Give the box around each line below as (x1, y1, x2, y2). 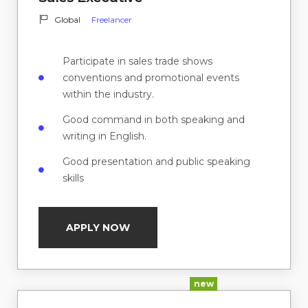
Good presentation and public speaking (63, 155, 250, 168)
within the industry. (63, 88, 154, 101)
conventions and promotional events (63, 71, 239, 85)
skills (63, 172, 84, 185)
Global (54, 14, 80, 25)
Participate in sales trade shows (63, 55, 212, 68)
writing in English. (63, 130, 146, 143)
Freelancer (91, 14, 132, 25)
